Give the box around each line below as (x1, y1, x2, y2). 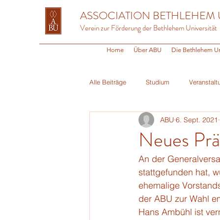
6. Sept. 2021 (176, 115, 218, 124)
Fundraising (152, 117, 185, 125)
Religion (109, 117, 132, 125)
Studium (146, 78, 169, 86)
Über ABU (134, 46, 162, 54)
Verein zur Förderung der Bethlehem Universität (80, 23, 217, 33)
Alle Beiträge (89, 78, 126, 86)
